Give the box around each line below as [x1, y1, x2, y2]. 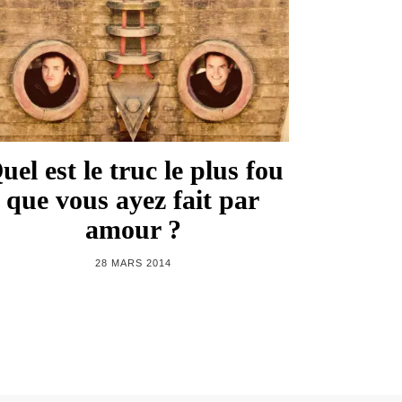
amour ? [84, 214, 181, 244]
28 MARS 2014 [94, 257, 171, 268]
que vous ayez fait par [6, 184, 259, 214]
